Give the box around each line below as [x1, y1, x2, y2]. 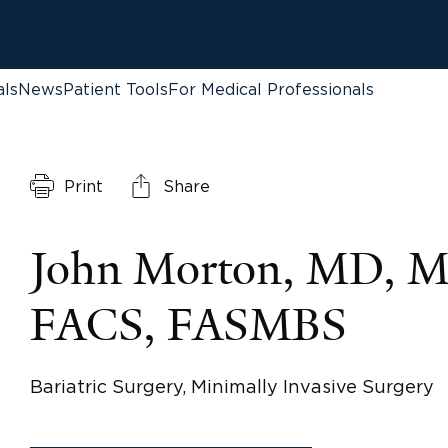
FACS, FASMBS [29, 296, 347, 354]
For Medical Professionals [168, 80, 374, 98]
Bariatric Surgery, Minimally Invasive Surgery [29, 377, 434, 396]
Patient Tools [63, 80, 168, 98]
